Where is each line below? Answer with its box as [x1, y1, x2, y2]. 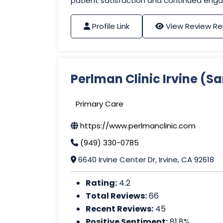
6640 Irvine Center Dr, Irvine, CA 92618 [76, 154, 214, 165]
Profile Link [92, 21, 129, 32]
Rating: [86, 177, 117, 189]
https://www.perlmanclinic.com [80, 120, 196, 131]
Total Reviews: [86, 190, 147, 202]
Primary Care [76, 99, 123, 110]
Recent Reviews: [86, 203, 153, 215]
